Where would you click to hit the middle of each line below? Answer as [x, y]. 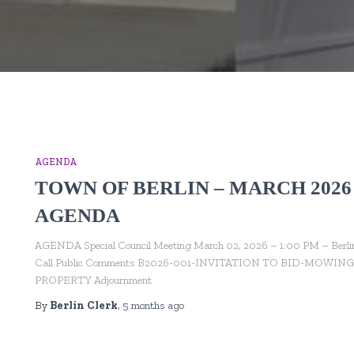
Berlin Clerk [84, 305]
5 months [144, 305]
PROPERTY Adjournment [105, 280]
